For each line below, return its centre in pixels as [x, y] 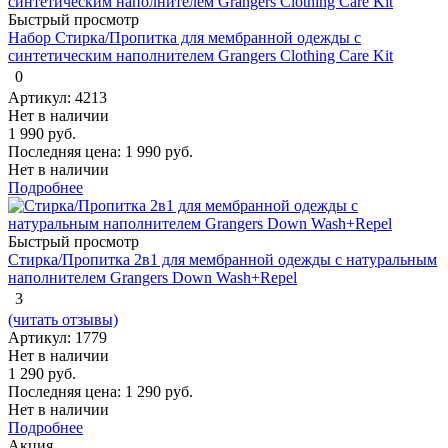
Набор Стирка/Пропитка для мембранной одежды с [184, 37]
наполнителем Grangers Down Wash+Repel [152, 277]
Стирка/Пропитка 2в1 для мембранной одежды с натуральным [222, 259]
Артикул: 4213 [57, 97]
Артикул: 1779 [57, 337]
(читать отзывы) [63, 319]
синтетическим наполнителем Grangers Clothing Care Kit [200, 55]
